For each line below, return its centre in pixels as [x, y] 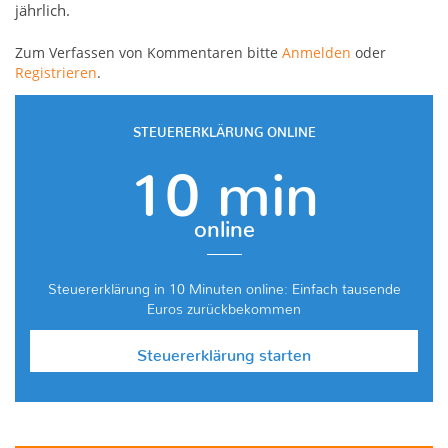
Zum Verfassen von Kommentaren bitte [148, 53]
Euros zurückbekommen [224, 305]
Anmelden [316, 53]
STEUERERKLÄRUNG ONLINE [224, 129]
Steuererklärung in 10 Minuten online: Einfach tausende [224, 285]
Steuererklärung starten [224, 351]
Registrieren [56, 73]
